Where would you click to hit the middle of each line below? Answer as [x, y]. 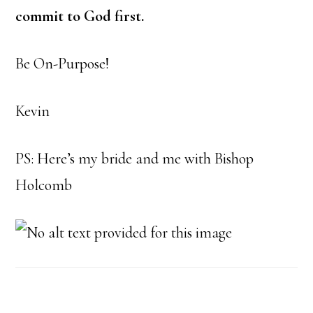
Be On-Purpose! [63, 64]
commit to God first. [80, 16]
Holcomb [44, 185]
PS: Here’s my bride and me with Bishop [135, 159]
